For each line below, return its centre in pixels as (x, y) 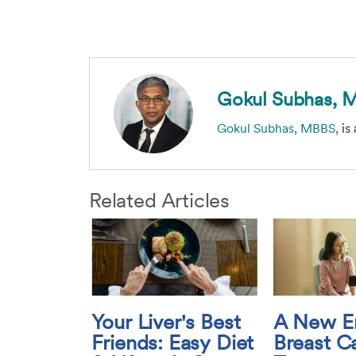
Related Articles (160, 200)
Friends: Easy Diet (173, 342)
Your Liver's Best (166, 321)
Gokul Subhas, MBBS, (278, 128)
